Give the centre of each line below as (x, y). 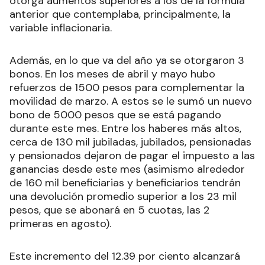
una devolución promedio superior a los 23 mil (123, 196)
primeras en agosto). (60, 223)
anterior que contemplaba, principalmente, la (120, 14)
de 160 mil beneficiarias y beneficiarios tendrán (125, 182)
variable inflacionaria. (61, 28)
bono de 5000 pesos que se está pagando (115, 114)
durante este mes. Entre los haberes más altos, (125, 128)
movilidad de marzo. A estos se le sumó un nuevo (131, 101)
